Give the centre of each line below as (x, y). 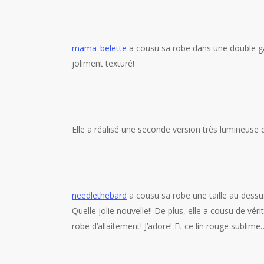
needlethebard (99, 195)
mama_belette (99, 48)
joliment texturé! (103, 63)
